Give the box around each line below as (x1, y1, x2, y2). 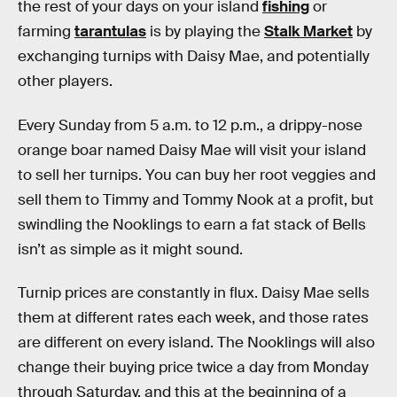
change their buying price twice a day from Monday (18, 358, 369, 378)
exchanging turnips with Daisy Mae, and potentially (18, 47, 370, 66)
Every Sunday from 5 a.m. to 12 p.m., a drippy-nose (18, 115, 362, 135)
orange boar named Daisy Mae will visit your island (18, 140, 366, 160)
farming (18, 22, 74, 41)
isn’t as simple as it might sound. (18, 239, 243, 259)
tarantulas (74, 22, 146, 41)
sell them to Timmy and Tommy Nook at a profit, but (18, 190, 374, 209)
